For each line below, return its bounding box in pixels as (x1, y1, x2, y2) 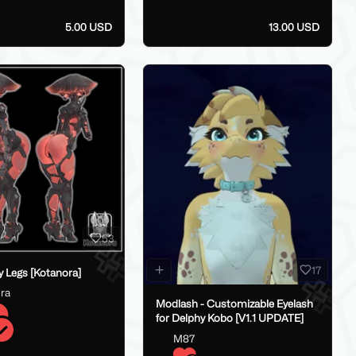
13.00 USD (269, 20, 319, 33)
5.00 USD (65, 20, 112, 33)
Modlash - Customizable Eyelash (155, 297, 313, 311)
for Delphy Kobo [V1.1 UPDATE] (155, 311, 304, 325)
